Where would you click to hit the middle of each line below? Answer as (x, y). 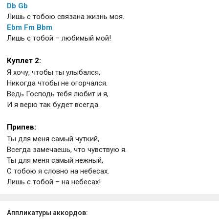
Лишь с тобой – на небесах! (54, 182)
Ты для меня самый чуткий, (53, 139)
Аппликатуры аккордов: (47, 212)
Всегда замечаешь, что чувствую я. (67, 149)
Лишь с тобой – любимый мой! (59, 38)
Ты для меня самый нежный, (55, 160)
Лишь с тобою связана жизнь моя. (66, 16)
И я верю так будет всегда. (53, 104)
